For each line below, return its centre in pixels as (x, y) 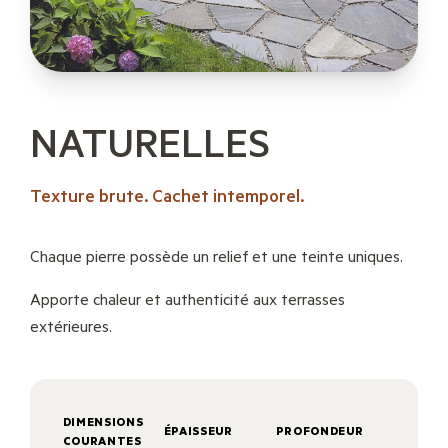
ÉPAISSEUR (198, 431)
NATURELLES (149, 142)
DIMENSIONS (103, 422)
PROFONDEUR (319, 431)
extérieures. (70, 326)
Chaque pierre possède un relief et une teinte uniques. (216, 256)
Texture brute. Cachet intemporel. (166, 195)
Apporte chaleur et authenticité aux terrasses (187, 299)
